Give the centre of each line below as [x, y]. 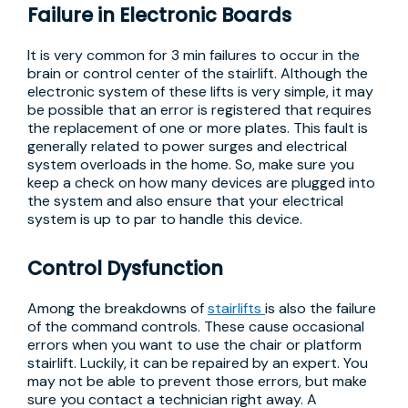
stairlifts [236, 308]
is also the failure [321, 308]
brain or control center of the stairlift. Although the [198, 73]
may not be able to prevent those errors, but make [197, 381]
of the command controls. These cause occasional [196, 326]
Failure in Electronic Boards [159, 15]
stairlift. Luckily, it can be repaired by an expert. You [198, 363]
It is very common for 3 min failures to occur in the [194, 55]
